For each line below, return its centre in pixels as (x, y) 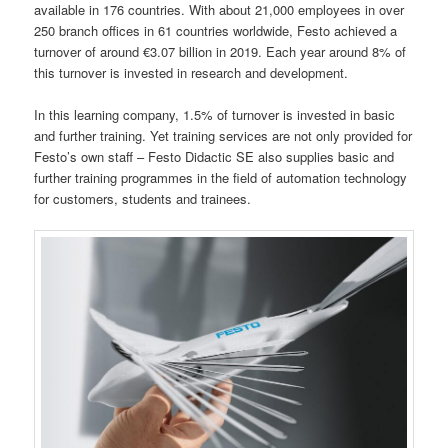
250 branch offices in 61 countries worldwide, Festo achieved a (216, 30)
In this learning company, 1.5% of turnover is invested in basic (215, 114)
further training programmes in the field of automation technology (221, 177)
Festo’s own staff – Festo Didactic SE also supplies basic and (214, 156)
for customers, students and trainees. (143, 198)
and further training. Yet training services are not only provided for (223, 135)
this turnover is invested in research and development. (191, 72)
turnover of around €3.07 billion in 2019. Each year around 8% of (220, 51)
